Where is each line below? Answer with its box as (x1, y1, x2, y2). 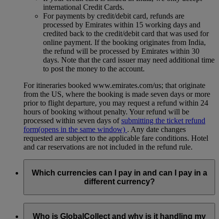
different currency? (84, 177, 155, 186)
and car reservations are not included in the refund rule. (23, 143, 193, 151)
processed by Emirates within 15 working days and (43, 21, 200, 29)
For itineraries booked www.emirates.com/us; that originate (23, 81, 205, 89)
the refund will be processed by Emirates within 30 (43, 47, 199, 55)
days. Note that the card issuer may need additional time (43, 56, 215, 64)
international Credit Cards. (43, 3, 124, 11)
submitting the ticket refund (121, 116, 205, 125)
